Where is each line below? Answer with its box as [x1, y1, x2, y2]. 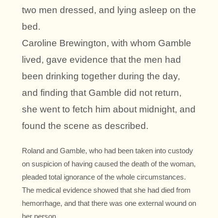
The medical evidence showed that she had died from [22, 186, 191, 195]
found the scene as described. [22, 121, 148, 131]
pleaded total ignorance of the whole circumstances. [22, 173, 186, 182]
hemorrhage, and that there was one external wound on [22, 199, 196, 208]
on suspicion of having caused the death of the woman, [22, 160, 196, 168]
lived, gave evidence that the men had [22, 54, 181, 65]
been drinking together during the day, [22, 71, 180, 82]
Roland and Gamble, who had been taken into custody [22, 146, 193, 155]
